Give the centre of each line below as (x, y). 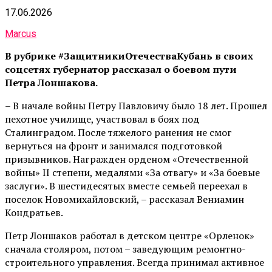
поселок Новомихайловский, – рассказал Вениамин (124, 199)
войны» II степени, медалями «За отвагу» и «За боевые (132, 173)
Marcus (21, 34)
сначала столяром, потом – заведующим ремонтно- (125, 249)
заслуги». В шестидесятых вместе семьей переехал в (126, 186)
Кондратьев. (34, 213)
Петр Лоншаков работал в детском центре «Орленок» (130, 236)
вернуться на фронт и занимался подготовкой (114, 146)
